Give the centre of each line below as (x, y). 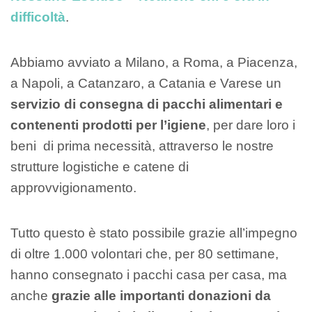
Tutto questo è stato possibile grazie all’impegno (154, 233)
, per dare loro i (251, 125)
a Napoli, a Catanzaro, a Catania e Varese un (146, 83)
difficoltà (38, 17)
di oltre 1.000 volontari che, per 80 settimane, (145, 253)
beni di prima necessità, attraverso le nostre (142, 146)
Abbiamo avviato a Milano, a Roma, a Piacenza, (154, 62)
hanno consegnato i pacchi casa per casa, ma (149, 274)
